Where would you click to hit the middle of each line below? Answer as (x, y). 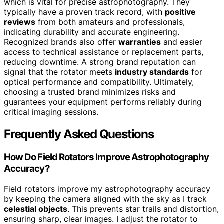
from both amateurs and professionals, (110, 22)
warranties (140, 42)
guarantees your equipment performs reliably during (103, 102)
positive (180, 12)
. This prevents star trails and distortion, (143, 209)
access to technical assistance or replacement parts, (104, 52)
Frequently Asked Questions (79, 134)
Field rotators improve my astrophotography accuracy (107, 189)
